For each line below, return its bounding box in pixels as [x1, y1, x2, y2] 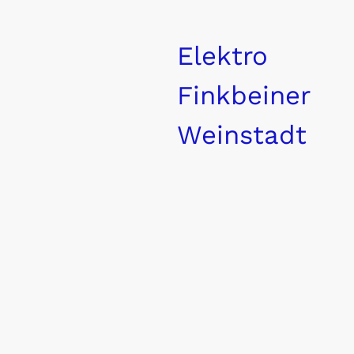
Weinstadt [177, 119, 307, 150]
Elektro [177, 40, 268, 71]
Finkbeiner [177, 79, 311, 111]
